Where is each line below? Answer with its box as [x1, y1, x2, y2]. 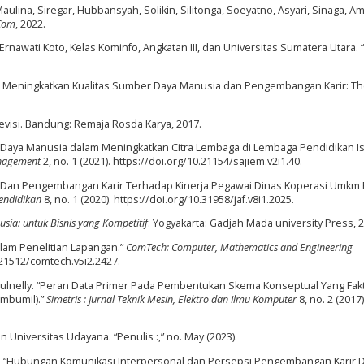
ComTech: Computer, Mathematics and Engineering [126, 240, 353, 254]
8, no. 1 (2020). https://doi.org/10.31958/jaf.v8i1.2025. [41, 192, 294, 206]
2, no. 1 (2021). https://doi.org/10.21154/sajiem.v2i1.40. [41, 154, 302, 169]
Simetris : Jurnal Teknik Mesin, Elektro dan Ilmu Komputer [46, 292, 297, 306]
